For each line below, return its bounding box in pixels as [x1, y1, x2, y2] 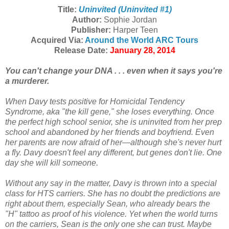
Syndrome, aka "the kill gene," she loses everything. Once [5, 107, 214, 117]
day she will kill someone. [5, 158, 98, 168]
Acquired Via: [31, 36, 85, 45]
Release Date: [54, 46, 110, 55]
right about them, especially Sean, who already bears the [5, 199, 210, 209]
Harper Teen [111, 26, 158, 35]
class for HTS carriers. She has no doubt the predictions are [5, 189, 220, 198]
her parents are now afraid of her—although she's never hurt [5, 138, 221, 147]
